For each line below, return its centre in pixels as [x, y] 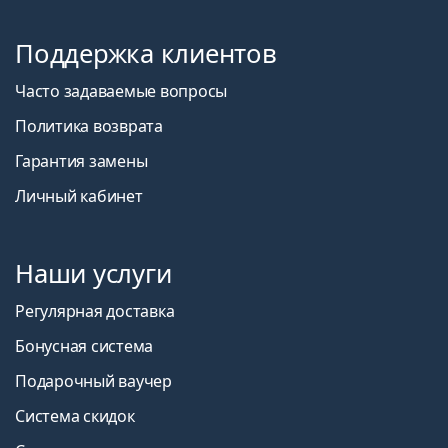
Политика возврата [89, 125]
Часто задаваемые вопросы [121, 90]
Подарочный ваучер [93, 380]
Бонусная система [84, 345]
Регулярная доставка [95, 310]
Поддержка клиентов [146, 53]
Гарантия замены [81, 160]
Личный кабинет [79, 195]
